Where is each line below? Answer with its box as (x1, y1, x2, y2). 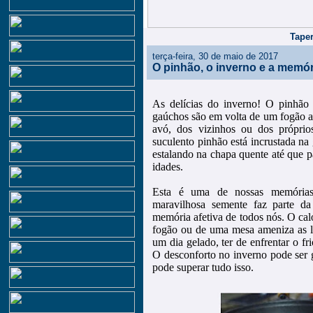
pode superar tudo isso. (152, 261, 254, 273)
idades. (152, 161, 183, 173)
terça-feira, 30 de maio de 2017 (152, 51, 278, 61)
